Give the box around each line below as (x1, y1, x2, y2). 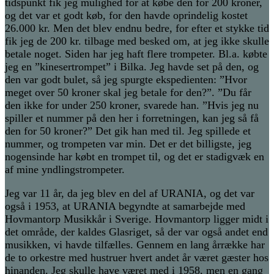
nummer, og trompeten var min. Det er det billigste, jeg (5, 138, 251, 150)
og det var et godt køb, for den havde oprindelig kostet (5, 9, 248, 22)
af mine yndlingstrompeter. (5, 163, 125, 176)
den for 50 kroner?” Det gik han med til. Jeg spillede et (5, 125, 251, 138)
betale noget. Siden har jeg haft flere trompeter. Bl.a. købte (5, 48, 267, 61)
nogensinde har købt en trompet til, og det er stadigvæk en (5, 150, 264, 163)
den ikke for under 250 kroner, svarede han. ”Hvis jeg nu (5, 99, 259, 112)
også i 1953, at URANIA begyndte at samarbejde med (5, 200, 245, 213)
